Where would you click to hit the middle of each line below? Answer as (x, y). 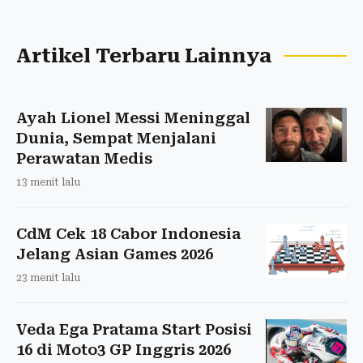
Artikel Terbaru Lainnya (144, 56)
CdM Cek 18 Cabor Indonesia (128, 233)
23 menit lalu (48, 278)
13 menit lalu (48, 182)
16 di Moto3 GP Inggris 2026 (124, 349)
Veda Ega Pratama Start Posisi (134, 329)
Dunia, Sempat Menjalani (116, 138)
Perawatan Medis (84, 158)
